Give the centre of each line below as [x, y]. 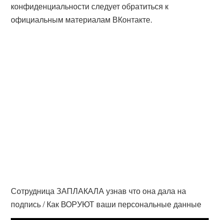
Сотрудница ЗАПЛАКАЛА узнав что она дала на [99, 191]
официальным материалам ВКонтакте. [82, 19]
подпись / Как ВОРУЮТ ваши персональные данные [106, 204]
